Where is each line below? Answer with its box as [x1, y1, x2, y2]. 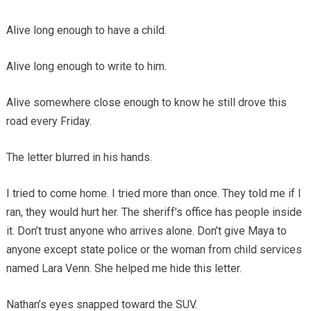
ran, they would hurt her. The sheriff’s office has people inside [6, 205, 302, 219]
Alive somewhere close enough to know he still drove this [6, 96, 287, 110]
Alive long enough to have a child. [6, 24, 167, 37]
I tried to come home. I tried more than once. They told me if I [6, 187, 301, 201]
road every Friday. [6, 115, 92, 128]
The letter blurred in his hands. [6, 151, 152, 165]
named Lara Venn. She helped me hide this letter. [6, 262, 242, 276]
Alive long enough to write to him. [6, 60, 167, 74]
